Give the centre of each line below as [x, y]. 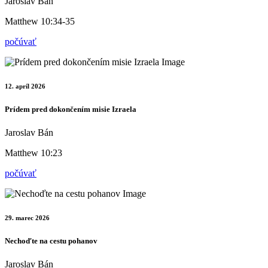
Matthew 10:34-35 [40, 21]
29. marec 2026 [27, 217]
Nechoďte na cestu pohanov [51, 240]
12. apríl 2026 [25, 86]
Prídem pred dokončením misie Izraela [71, 109]
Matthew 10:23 [33, 153]
